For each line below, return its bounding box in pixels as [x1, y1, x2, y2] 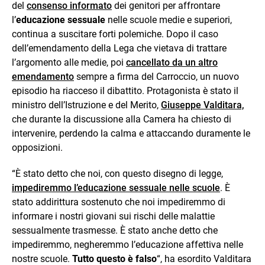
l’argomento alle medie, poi [12, 56, 126, 68]
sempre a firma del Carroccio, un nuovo [74, 70, 239, 82]
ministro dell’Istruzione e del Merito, [12, 99, 161, 111]
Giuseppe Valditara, [161, 99, 244, 111]
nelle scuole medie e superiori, [105, 14, 232, 25]
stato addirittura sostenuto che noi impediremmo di [12, 196, 225, 208]
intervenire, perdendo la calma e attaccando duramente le [12, 127, 250, 139]
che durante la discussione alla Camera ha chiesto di [12, 113, 231, 125]
